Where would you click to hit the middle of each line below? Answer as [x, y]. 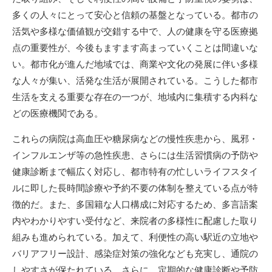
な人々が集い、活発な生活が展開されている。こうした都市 [135, 80]
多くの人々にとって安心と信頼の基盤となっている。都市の [135, 15]
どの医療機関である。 [58, 113]
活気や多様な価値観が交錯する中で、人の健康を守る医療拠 [135, 31]
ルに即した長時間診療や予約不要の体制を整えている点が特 [135, 188]
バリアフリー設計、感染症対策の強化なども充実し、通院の [135, 253]
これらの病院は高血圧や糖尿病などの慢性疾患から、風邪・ [135, 139]
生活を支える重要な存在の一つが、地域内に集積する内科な [135, 97]
